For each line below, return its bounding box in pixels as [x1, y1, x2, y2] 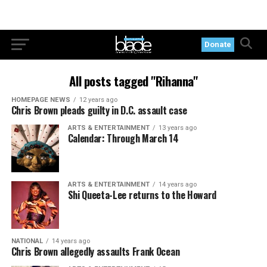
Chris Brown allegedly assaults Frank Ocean [11, 244, 180, 259]
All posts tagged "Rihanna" [69, 72, 198, 90]
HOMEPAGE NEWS [11, 96, 70, 104]
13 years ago [158, 124, 197, 132]
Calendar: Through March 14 [67, 131, 179, 145]
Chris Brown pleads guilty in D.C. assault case [11, 103, 187, 117]
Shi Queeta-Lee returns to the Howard [67, 188, 217, 202]
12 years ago [79, 96, 117, 104]
